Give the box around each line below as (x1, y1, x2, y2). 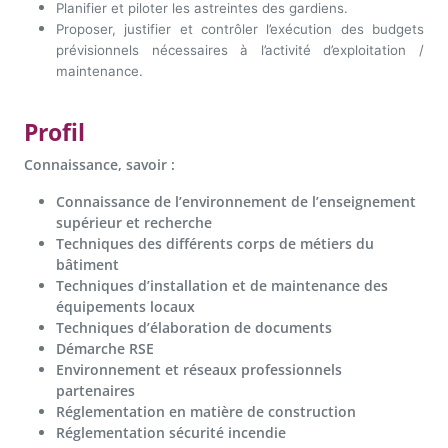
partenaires (56, 381, 135, 401)
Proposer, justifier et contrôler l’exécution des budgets (56, 21, 424, 38)
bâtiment (56, 255, 119, 275)
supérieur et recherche (56, 213, 212, 233)
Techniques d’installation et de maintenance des (56, 276, 388, 296)
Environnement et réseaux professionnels (56, 360, 342, 380)
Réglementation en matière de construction (56, 402, 356, 422)
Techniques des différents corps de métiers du (56, 234, 374, 254)
